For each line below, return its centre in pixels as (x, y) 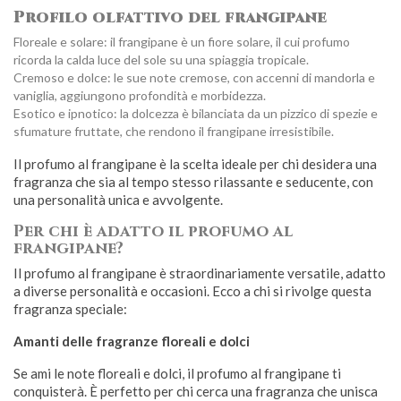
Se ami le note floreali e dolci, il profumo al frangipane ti (177, 373)
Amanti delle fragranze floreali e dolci (132, 341)
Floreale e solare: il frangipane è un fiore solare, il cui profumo (182, 42)
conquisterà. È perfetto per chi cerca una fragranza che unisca (196, 391)
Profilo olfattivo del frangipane (170, 17)
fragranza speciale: (70, 309)
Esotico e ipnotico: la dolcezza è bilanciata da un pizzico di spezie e (196, 113)
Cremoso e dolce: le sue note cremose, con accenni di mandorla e (194, 77)
